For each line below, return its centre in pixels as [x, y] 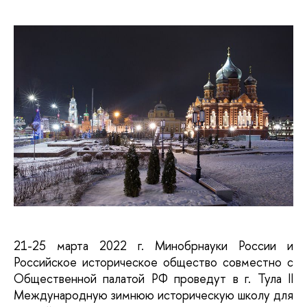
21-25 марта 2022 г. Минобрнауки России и [153, 245]
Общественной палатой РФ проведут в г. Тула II [153, 278]
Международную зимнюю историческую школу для [153, 295]
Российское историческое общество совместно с [153, 262]
